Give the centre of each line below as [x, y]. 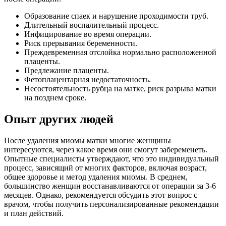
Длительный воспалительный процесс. [92, 25]
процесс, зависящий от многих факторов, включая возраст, [105, 167]
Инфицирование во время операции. [88, 34]
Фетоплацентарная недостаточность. [88, 79]
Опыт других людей [59, 119]
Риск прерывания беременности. [81, 43]
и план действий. [34, 213]
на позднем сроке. [55, 97]
